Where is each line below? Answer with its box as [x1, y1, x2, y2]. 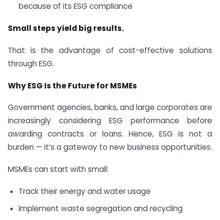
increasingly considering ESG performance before [8, 115, 212, 126]
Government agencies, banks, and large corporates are [8, 102, 212, 113]
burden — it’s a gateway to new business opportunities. [8, 142, 212, 153]
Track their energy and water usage [18, 186, 151, 197]
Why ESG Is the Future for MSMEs [8, 80, 137, 91]
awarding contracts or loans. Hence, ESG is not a [8, 129, 212, 139]
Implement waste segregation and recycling [18, 203, 183, 214]
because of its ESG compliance [18, 1, 133, 12]
